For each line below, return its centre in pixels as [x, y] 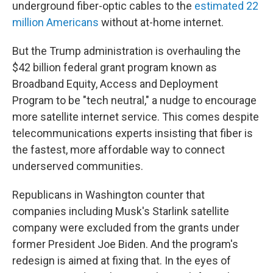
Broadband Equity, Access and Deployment [115, 84]
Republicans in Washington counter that [108, 195]
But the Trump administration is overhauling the [126, 51]
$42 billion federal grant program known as [115, 67]
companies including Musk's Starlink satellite [121, 211]
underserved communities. [78, 166]
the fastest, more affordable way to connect [119, 150]
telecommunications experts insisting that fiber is [133, 133]
